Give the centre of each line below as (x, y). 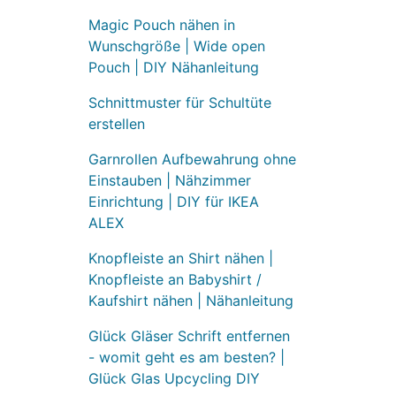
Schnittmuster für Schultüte (179, 102)
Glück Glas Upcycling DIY (174, 378)
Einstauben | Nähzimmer (169, 180)
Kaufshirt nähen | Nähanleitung (190, 300)
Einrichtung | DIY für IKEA (173, 201)
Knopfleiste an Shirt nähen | (180, 258)
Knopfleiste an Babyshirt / (175, 279)
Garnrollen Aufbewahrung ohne (192, 159)
